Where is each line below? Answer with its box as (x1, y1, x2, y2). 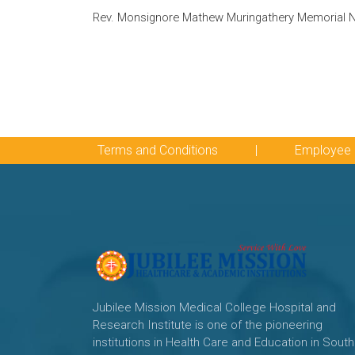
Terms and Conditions (97, 143, 218, 158)
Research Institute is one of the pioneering (93, 318, 323, 332)
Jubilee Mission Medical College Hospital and (93, 300, 336, 315)
